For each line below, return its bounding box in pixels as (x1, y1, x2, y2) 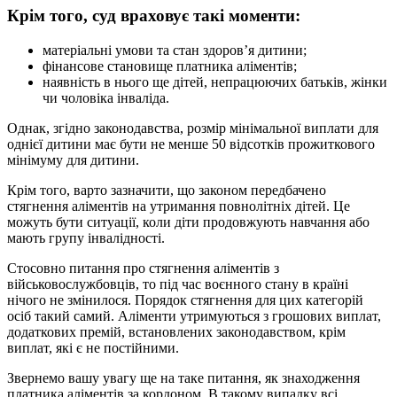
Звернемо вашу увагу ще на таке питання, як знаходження (7, 370, 360, 385)
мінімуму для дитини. (7, 152, 139, 167)
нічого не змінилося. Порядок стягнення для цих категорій (7, 292, 363, 307)
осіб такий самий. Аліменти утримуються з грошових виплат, (7, 307, 381, 323)
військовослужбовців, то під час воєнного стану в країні (7, 276, 348, 292)
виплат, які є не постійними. (7, 339, 179, 355)
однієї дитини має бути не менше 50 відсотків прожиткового (7, 136, 375, 152)
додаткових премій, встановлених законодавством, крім (7, 323, 346, 339)
